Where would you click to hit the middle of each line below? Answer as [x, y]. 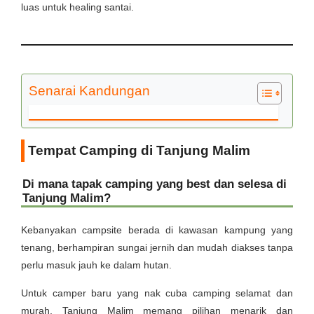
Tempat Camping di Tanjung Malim [139, 150]
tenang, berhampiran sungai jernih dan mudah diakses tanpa [157, 247]
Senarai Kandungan [89, 91]
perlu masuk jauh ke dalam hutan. [96, 265]
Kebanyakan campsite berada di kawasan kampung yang [157, 230]
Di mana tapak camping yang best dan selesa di [155, 184]
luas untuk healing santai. [77, 7]
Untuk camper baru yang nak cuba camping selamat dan [157, 293]
